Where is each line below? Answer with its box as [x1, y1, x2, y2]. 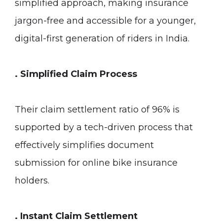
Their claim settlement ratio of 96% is [15, 104, 180, 115]
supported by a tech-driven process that [15, 122, 193, 133]
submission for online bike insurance [15, 157, 178, 168]
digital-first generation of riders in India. [15, 33, 189, 44]
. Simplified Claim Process [15, 69, 137, 79]
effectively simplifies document [15, 140, 154, 150]
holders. [15, 175, 49, 186]
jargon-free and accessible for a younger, [15, 15, 196, 26]
